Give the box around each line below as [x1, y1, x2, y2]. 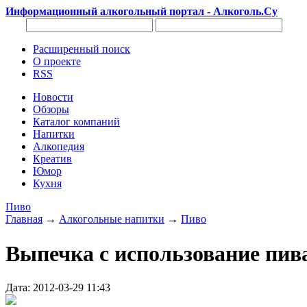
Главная [5, 213, 42, 225]
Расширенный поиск [33, 43, 130, 55]
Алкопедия [33, 140, 84, 152]
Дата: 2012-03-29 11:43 [5, 281, 110, 293]
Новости [33, 91, 73, 103]
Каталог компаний [33, 116, 120, 127]
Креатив [33, 153, 72, 164]
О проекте [33, 56, 81, 67]
